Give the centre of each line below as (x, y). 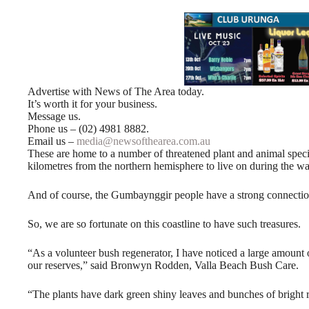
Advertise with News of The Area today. (116, 92)
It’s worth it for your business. (92, 104)
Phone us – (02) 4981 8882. (88, 129)
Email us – (52, 141)
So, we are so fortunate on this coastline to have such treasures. (164, 224)
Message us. (54, 117)
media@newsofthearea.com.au (143, 141)
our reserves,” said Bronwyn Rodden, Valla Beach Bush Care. (163, 266)
